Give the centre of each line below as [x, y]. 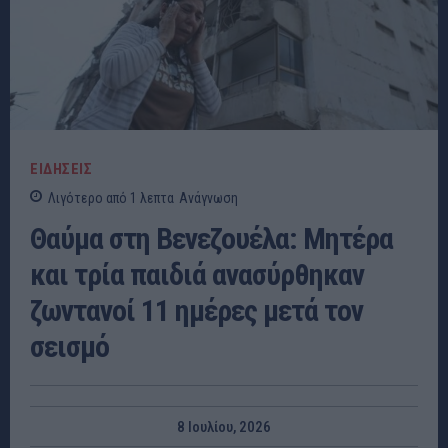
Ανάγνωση [208, 197]
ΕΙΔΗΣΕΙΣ [61, 168]
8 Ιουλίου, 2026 [224, 427]
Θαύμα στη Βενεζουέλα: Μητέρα [211, 238]
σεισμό [69, 346]
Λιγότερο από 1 [92, 197]
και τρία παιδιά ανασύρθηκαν [197, 274]
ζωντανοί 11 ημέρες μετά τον [196, 310]
